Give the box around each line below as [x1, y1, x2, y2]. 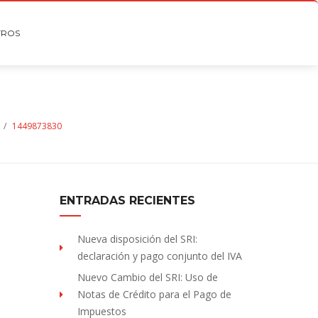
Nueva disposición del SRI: [77, 232, 197, 246]
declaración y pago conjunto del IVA [77, 249, 242, 263]
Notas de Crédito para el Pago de [77, 287, 231, 301]
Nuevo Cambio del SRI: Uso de [77, 270, 218, 284]
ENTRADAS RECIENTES [59, 194, 195, 207]
